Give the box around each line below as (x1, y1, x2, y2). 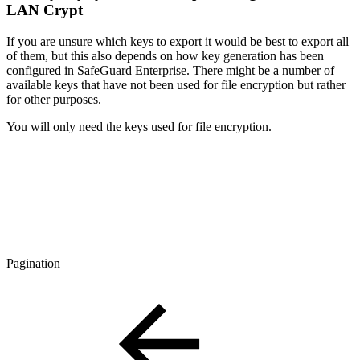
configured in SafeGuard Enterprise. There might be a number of (6, 63, 334, 78)
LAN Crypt (6, 2, 83, 19)
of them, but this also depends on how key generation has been (6, 49, 324, 63)
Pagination (6, 256, 60, 271)
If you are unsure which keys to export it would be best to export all (6, 35, 349, 49)
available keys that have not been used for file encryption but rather (6, 78, 346, 92)
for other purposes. (6, 92, 101, 107)
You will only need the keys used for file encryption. (6, 120, 272, 134)
